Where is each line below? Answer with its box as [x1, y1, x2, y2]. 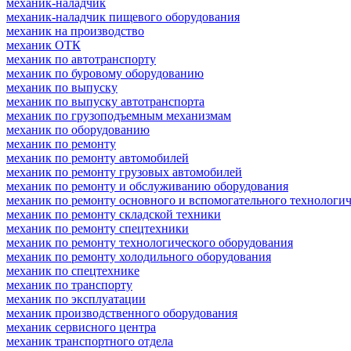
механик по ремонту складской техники [6, 207, 221, 221]
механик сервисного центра [6, 320, 156, 334]
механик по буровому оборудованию [6, 66, 204, 80]
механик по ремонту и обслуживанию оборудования [6, 179, 288, 193]
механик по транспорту [6, 277, 132, 291]
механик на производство [6, 24, 144, 38]
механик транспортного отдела [6, 334, 173, 348]
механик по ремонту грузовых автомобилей [6, 165, 242, 179]
